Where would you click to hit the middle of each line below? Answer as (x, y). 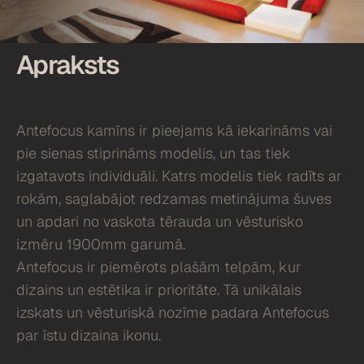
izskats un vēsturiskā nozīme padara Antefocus (173, 312)
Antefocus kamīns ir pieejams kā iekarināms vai (174, 130)
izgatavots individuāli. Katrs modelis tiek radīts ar (179, 176)
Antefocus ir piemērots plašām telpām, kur (159, 267)
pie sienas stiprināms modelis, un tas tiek (154, 153)
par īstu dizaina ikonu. (89, 335)
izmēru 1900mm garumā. (101, 244)
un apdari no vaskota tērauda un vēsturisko (160, 221)
